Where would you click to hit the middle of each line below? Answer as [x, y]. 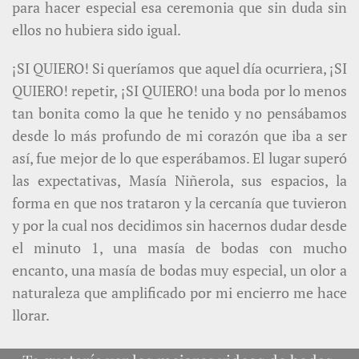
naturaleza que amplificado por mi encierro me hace [179, 293]
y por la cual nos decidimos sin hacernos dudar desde [179, 226]
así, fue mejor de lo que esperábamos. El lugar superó [179, 158]
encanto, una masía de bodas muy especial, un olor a [179, 270]
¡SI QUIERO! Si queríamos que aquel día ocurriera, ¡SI [179, 69]
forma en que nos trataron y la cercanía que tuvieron [179, 203]
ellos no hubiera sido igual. [97, 30]
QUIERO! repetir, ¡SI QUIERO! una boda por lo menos [179, 91]
